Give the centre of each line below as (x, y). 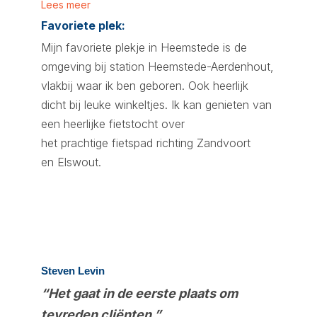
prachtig (80, 143)
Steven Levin (73, 271)
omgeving (68, 67)
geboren (161, 86)
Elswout (78, 162)
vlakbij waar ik (79, 86)
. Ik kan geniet (201, 105)
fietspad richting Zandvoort (179, 143)
